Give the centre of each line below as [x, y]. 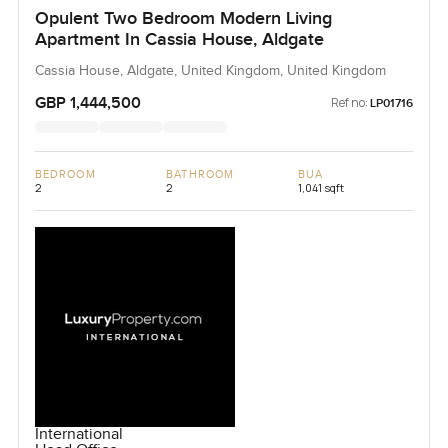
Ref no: [350, 102]
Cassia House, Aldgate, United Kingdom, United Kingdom [210, 70]
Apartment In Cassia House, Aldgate [179, 39]
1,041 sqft [320, 187]
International [78, 434]
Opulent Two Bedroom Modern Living [183, 18]
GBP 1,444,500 [87, 102]
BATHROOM [200, 174]
